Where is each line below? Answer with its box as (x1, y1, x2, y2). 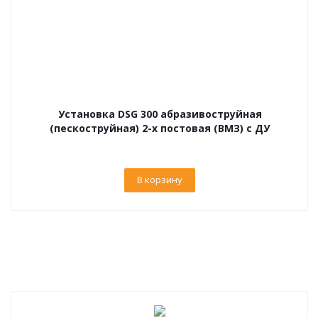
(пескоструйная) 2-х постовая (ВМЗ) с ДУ (50, 121, 270, 135)
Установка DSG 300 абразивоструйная (57, 107, 262, 121)
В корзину (137, 173, 182, 186)
